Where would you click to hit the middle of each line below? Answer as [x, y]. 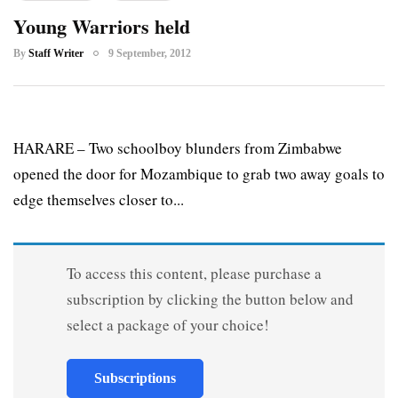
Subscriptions [135, 378]
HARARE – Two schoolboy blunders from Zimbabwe [178, 147]
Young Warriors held [102, 26]
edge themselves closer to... [99, 199]
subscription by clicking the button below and [210, 298]
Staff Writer [56, 53]
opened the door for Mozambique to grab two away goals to [199, 173]
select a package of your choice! [167, 324]
